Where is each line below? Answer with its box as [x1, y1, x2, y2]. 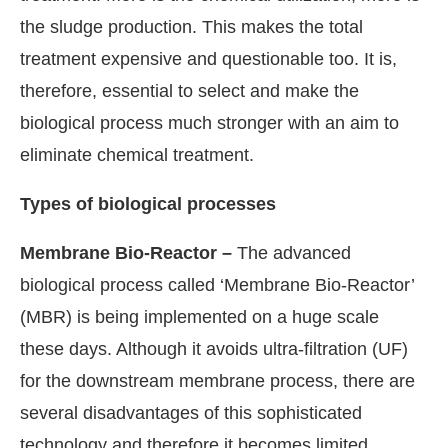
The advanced [237, 242, 351, 263]
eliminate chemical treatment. [20, 144, 254, 165]
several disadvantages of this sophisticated [20, 402, 362, 423]
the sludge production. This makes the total [20, 16, 363, 37]
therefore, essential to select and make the [20, 80, 359, 101]
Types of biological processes [20, 193, 276, 214]
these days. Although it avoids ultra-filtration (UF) [20, 338, 408, 359]
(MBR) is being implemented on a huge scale [20, 306, 379, 327]
